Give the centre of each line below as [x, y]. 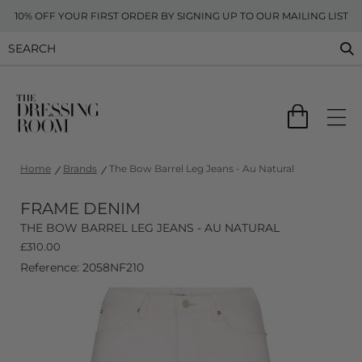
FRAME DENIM [80, 208]
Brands [80, 168]
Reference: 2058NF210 [82, 267]
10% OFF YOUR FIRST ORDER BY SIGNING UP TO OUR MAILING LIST [181, 16]
